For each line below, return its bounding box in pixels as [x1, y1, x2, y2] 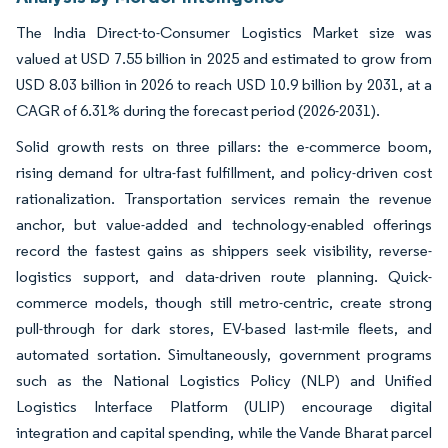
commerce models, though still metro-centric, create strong [16, 293, 432, 312]
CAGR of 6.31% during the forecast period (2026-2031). [16, 101, 380, 120]
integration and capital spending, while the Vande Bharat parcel [16, 423, 432, 442]
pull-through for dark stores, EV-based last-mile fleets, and [16, 319, 432, 338]
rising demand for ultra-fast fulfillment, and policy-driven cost [16, 163, 432, 182]
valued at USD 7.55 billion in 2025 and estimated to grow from [16, 49, 432, 68]
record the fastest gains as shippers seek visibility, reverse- [16, 241, 432, 260]
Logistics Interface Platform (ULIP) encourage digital [16, 397, 432, 416]
